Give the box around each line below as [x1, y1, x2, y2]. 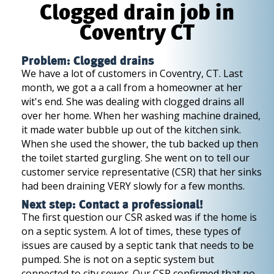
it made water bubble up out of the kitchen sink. [21, 123, 241, 136]
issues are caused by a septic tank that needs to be [21, 239, 254, 252]
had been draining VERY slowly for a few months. [21, 179, 245, 193]
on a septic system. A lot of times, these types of [21, 224, 241, 238]
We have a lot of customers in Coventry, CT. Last [21, 67, 243, 80]
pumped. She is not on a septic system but [21, 253, 214, 266]
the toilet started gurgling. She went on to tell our [21, 151, 250, 165]
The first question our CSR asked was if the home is [21, 210, 257, 224]
